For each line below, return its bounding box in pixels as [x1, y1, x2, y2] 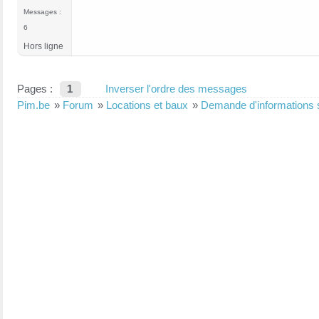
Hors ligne [23, 41, 63, 52]
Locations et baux [106, 99, 188, 112]
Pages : [17, 83, 53, 95]
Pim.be [17, 99, 50, 112]
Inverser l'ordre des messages [105, 83, 247, 95]
